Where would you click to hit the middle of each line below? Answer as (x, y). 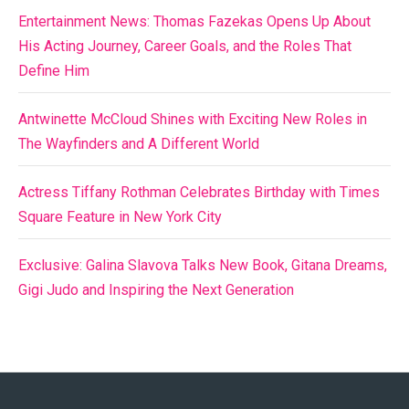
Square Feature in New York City (120, 217)
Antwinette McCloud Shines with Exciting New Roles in (193, 120)
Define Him (54, 71)
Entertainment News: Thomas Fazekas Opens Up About (194, 22)
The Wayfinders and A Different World (139, 144)
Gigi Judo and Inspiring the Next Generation (156, 290)
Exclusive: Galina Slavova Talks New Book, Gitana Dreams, (203, 266)
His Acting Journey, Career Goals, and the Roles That (185, 47)
